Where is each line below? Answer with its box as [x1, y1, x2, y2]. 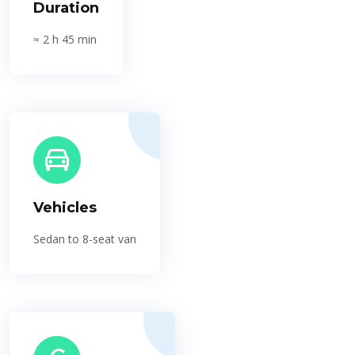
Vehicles [33, 199, 97, 216]
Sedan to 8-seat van [33, 231, 136, 246]
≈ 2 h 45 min [33, 32, 97, 47]
